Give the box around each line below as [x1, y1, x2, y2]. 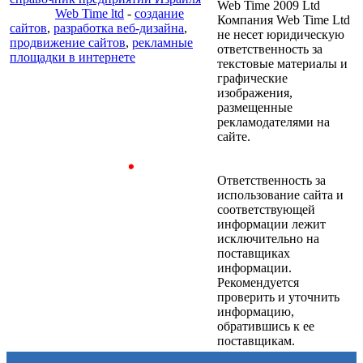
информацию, [217, 305, 294, 318]
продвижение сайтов [10, 36, 126, 49]
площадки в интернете [10, 50, 135, 64]
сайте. [217, 130, 250, 143]
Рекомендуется [217, 275, 299, 289]
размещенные [217, 100, 293, 114]
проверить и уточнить [217, 290, 340, 304]
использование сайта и [217, 188, 344, 202]
